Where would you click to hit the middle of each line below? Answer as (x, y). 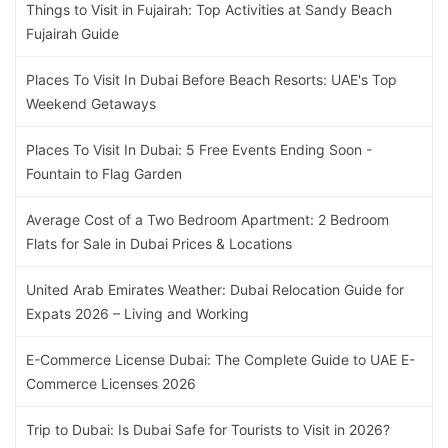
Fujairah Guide (72, 34)
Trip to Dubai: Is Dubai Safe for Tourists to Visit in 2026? (208, 430)
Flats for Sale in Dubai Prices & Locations (159, 244)
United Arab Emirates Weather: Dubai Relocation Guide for (215, 290)
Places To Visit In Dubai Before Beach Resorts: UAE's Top (211, 80)
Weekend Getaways (91, 104)
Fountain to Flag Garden (104, 174)
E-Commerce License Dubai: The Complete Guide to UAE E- (220, 360)
